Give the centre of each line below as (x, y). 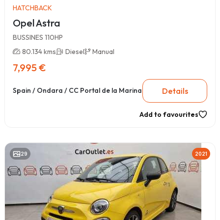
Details (175, 91)
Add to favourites (169, 114)
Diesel (75, 51)
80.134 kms (39, 51)
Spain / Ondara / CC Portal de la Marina (77, 91)
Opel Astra (37, 23)
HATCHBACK (32, 8)
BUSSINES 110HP (38, 37)
